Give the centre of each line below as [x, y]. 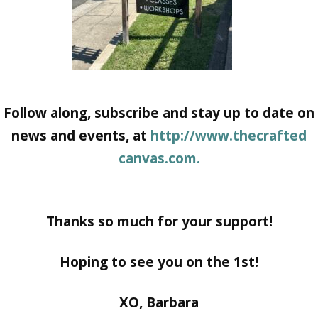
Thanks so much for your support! [159, 222]
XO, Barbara [159, 303]
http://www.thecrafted [229, 136]
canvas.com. [159, 159]
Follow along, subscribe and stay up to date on [159, 113]
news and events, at [81, 136]
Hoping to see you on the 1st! [159, 262]
